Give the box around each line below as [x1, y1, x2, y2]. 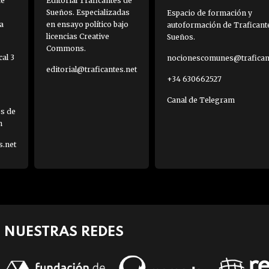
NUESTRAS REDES [4, 225, 124, 240]
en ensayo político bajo [46, 20, 128, 29]
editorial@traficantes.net [46, 65, 137, 74]
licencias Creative [46, 32, 109, 41]
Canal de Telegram [166, 95, 235, 105]
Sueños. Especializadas [46, 8, 130, 17]
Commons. [46, 44, 86, 53]
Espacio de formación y [166, 8, 252, 18]
